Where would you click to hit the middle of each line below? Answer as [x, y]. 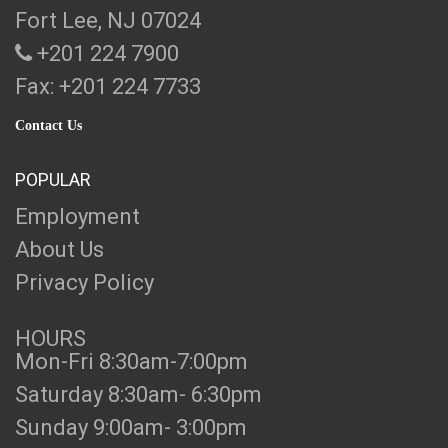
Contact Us [48, 125]
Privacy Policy [84, 282]
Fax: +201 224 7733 [108, 86]
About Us [59, 249]
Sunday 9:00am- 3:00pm [131, 427]
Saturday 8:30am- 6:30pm [138, 394]
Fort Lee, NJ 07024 [108, 20]
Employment [77, 216]
